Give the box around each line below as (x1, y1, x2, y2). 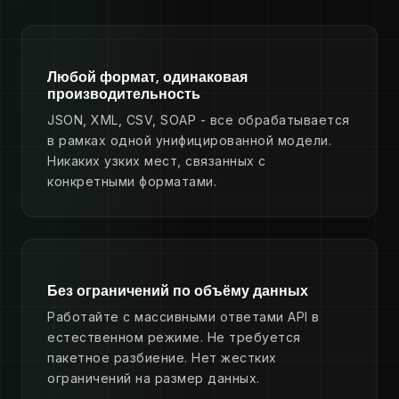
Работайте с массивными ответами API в (47, 309, 320, 325)
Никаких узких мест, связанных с (47, 153, 266, 169)
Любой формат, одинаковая (47, 68, 248, 87)
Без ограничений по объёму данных (47, 281, 308, 301)
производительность (47, 85, 200, 104)
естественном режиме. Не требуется (47, 330, 301, 346)
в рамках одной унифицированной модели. (47, 133, 331, 149)
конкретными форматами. (47, 174, 216, 190)
